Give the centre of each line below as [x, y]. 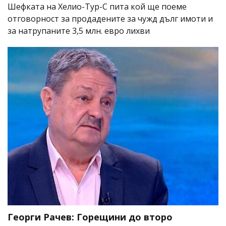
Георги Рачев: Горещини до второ [90, 217]
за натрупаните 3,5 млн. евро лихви [79, 31]
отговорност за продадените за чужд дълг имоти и [110, 19]
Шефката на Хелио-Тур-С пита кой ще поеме [97, 7]
